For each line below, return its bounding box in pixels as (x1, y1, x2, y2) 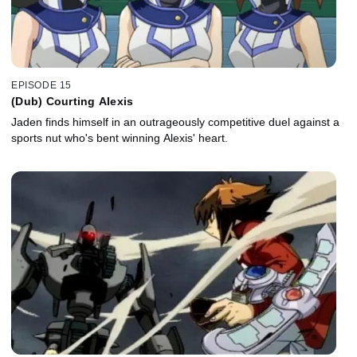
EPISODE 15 (11, 79, 72, 91)
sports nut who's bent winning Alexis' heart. (11, 131, 228, 144)
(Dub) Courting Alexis (11, 94, 134, 108)
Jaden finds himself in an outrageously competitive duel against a (11, 115, 339, 128)
